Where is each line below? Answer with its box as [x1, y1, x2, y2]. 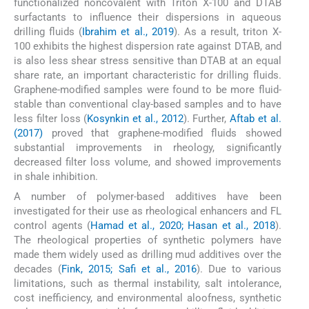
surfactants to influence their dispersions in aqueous [14, 11, 281, 24]
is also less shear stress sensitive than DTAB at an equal [14, 54, 281, 68]
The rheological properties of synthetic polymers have [14, 233, 281, 246]
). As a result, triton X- [173, 26, 281, 39]
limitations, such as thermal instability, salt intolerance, [14, 277, 281, 290]
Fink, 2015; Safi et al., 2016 [61, 262, 197, 275]
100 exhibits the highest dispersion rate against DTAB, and [14, 40, 281, 53]
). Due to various [197, 262, 281, 275]
